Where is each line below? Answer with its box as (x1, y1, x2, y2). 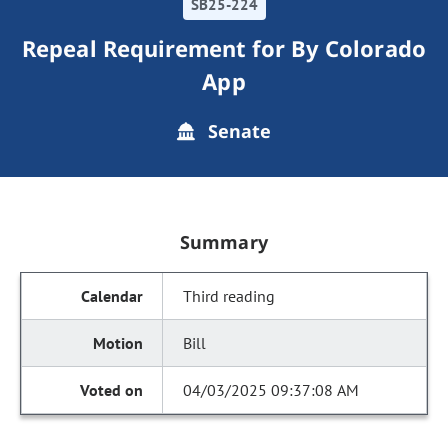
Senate (202, 119, 272, 143)
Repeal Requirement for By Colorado (22, 33, 426, 63)
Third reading (183, 286, 276, 306)
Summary (180, 230, 268, 254)
